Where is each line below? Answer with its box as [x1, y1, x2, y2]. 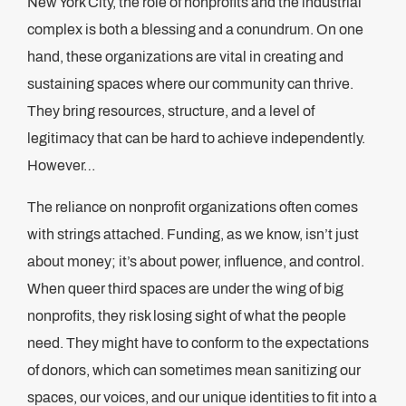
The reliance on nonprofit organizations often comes [27, 199, 358, 215]
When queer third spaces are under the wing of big [27, 281, 343, 296]
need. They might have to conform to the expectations [27, 335, 369, 351]
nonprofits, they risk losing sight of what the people [27, 308, 346, 324]
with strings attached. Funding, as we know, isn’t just [27, 227, 359, 242]
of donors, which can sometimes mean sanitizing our [27, 362, 361, 378]
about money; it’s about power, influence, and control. [27, 254, 364, 269]
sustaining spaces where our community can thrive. [27, 76, 353, 92]
